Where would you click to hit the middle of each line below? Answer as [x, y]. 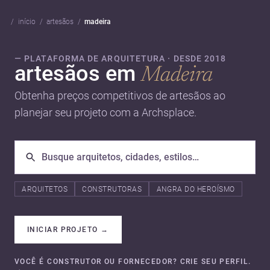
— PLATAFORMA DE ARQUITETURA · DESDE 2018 [121, 58]
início [27, 22]
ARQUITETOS [45, 189]
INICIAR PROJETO [63, 230]
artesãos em [78, 73]
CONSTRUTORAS [112, 189]
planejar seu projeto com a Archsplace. [105, 112]
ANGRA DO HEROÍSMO [196, 189]
